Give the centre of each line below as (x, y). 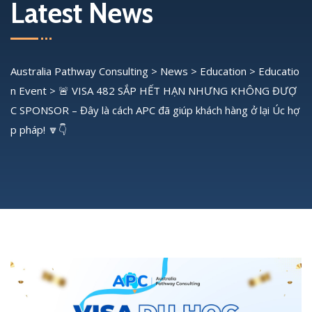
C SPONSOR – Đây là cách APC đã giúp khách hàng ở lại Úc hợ (155, 110)
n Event (29, 91)
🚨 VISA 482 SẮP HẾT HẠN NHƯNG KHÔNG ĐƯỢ (178, 91)
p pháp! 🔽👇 (39, 130)
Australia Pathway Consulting (79, 71)
